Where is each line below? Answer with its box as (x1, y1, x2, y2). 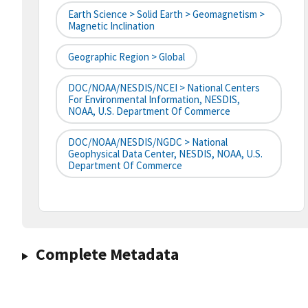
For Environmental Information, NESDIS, (68, 93, 240, 107)
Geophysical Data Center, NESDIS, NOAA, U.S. (68, 147, 263, 161)
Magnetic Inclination (68, 19, 155, 33)
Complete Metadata (35, 243, 179, 265)
